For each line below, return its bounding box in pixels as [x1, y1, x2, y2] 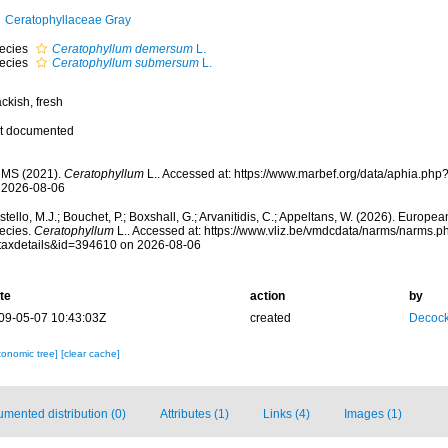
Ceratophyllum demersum [51, 42, 193, 56]
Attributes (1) [160, 407, 229, 421]
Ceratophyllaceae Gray [4, 13, 131, 27]
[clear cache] [60, 348, 120, 359]
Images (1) [344, 407, 402, 421]
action [249, 289, 285, 303]
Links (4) [263, 407, 310, 421]
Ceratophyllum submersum [51, 56, 199, 70]
